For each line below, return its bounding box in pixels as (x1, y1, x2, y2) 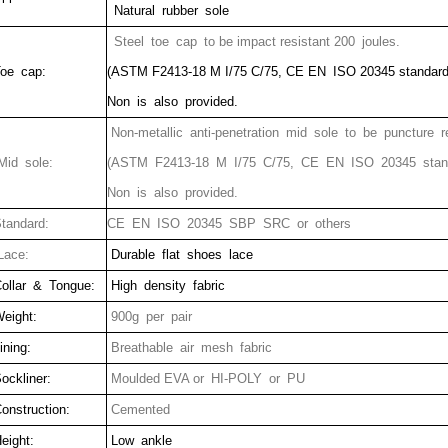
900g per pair (106, 308, 192, 324)
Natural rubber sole (106, 2, 229, 18)
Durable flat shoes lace (110, 246, 253, 262)
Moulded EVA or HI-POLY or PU (106, 370, 305, 386)
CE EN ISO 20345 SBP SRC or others (106, 215, 351, 231)
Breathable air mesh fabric (106, 339, 272, 355)
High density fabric (106, 277, 225, 293)
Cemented (106, 401, 170, 417)
